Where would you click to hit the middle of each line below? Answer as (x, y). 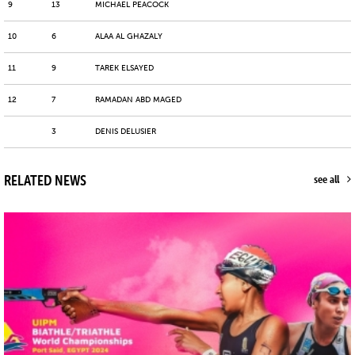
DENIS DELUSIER (126, 132)
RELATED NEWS (45, 181)
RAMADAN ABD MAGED (138, 100)
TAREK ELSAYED (124, 69)
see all (326, 179)
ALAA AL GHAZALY (129, 37)
